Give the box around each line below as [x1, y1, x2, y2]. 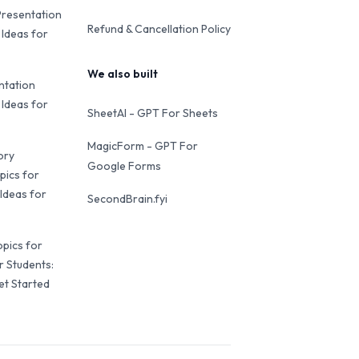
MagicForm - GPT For [87, 139, 198, 153]
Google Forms [87, 159, 161, 173]
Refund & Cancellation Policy [87, 22, 231, 36]
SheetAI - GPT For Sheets [87, 106, 218, 120]
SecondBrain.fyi [87, 192, 167, 206]
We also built [87, 67, 158, 81]
